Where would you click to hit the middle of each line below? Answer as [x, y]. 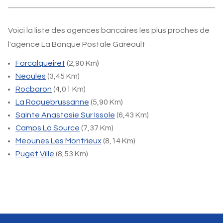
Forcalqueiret [40, 63]
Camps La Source [48, 128]
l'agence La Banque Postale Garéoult [77, 44]
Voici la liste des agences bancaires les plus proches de [109, 30]
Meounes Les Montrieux [58, 141]
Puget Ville [35, 154]
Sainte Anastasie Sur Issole [65, 115]
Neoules [31, 76]
